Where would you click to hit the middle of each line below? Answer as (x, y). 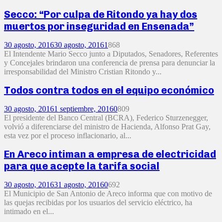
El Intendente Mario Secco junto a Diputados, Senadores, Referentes (111, 54)
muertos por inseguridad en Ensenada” (99, 27)
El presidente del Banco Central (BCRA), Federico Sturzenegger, (106, 117)
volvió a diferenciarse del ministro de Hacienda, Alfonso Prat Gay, (107, 126)
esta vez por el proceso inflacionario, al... (68, 135)
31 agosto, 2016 (79, 185)
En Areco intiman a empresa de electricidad (110, 154)
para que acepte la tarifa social (82, 166)
